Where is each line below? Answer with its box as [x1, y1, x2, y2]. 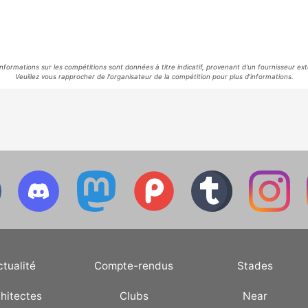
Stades [236, 259, 273, 273]
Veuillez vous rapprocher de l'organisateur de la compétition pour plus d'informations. [14, 72, 294, 80]
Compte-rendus [94, 259, 174, 273]
